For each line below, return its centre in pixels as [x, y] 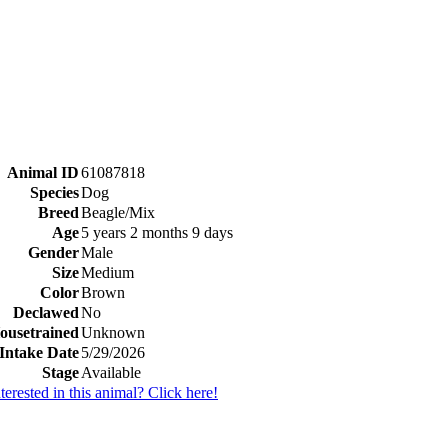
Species [54, 192]
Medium [107, 272]
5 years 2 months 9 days [157, 232]
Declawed [46, 312]
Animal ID [43, 172]
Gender [53, 252]
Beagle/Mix [118, 212]
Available [111, 372]
